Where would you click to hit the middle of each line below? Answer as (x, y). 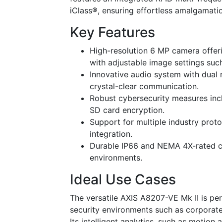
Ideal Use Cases (123, 180)
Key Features (112, 32)
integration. (111, 134)
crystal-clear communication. (144, 86)
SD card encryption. (127, 110)
